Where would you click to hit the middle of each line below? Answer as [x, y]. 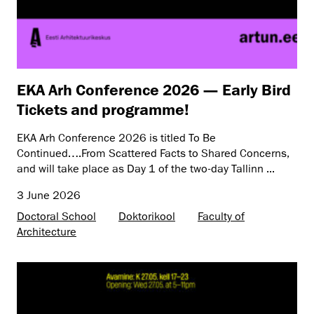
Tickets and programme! [103, 109]
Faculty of [221, 216]
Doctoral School [56, 216]
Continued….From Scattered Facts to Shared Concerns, [153, 153]
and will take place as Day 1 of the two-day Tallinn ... [146, 169]
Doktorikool [147, 216]
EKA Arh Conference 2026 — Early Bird [154, 89]
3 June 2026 [49, 195]
